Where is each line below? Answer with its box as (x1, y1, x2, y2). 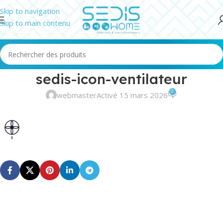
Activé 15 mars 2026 (96, 90, 168, 101)
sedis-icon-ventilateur (36, 70, 187, 88)
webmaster (56, 90, 97, 101)
